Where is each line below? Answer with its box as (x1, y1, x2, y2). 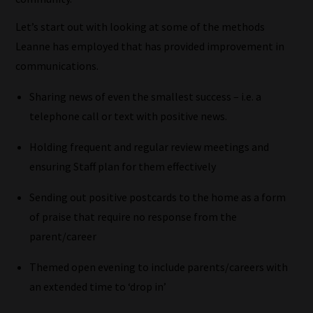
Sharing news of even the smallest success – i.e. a (29, 89, 262, 104)
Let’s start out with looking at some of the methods (15, 20, 265, 34)
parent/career (29, 229, 97, 244)
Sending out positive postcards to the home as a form (29, 190, 286, 205)
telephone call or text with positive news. (29, 109, 228, 124)
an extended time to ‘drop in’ (29, 279, 167, 294)
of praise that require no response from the (29, 210, 238, 224)
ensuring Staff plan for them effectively (29, 159, 217, 174)
